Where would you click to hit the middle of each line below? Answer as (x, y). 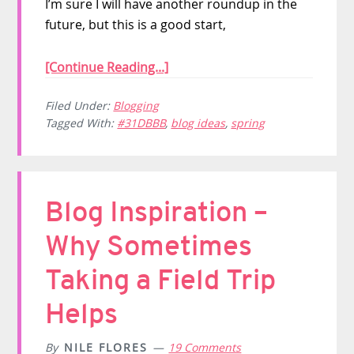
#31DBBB (141, 122)
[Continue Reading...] (107, 67)
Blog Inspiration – (157, 212)
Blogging (136, 105)
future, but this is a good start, (136, 24)
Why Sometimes (149, 246)
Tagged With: (81, 122)
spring (248, 122)
